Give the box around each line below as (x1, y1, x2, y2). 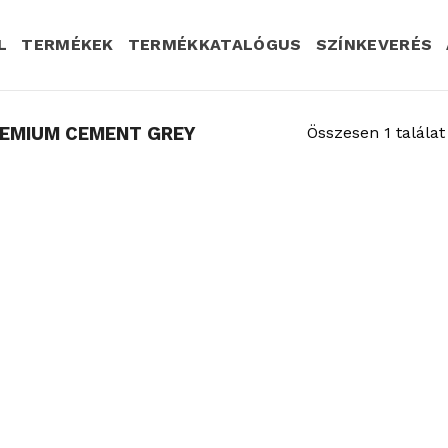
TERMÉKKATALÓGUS (127, 35, 302, 54)
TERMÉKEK (21, 35, 114, 54)
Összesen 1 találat (306, 123, 445, 143)
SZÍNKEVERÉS (315, 35, 433, 54)
